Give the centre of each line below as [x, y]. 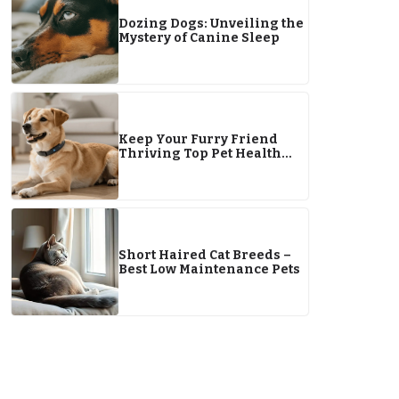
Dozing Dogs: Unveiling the [211, 24]
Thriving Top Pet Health [200, 154]
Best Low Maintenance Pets [209, 269]
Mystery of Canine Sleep [199, 38]
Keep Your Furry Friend [198, 139]
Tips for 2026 [162, 168]
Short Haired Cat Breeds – [205, 255]
